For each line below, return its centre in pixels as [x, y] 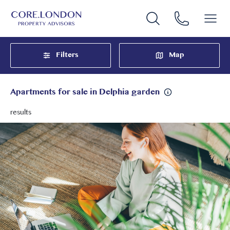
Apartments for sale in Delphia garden [85, 92]
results [21, 113]
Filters [67, 55]
